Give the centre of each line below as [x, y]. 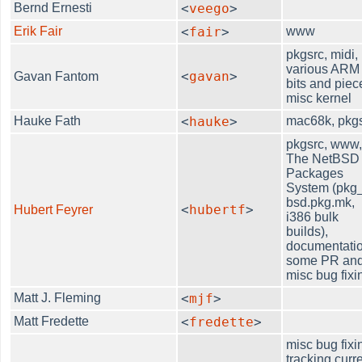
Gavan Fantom [57, 76]
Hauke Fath [48, 120]
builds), [307, 231]
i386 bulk [313, 217]
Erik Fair [38, 31]
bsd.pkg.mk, [321, 202]
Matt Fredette [52, 321]
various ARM [323, 69]
